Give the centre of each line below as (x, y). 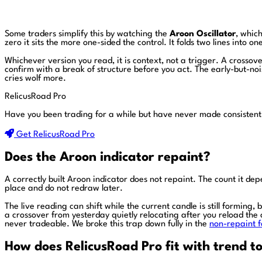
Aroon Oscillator (203, 34)
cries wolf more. (35, 78)
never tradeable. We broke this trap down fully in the (107, 224)
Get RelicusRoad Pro (56, 135)
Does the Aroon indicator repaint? (108, 157)
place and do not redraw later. (64, 188)
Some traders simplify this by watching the (87, 34)
